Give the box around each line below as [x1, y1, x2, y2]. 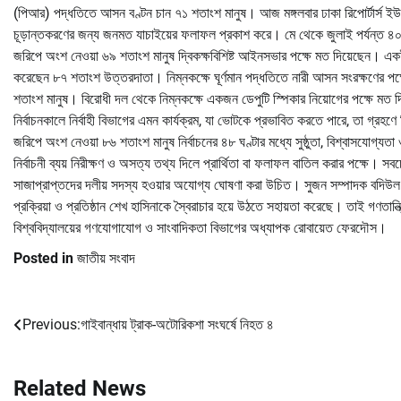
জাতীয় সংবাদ [77, 249, 135, 267]
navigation [13, 348, 113, 374]
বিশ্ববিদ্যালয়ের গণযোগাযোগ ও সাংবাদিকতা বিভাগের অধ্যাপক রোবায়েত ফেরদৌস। [13, 218, 387, 236]
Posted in [13, 249, 77, 267]
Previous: [22, 315, 81, 333]
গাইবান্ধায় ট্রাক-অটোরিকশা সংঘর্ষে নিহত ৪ [81, 315, 274, 333]
